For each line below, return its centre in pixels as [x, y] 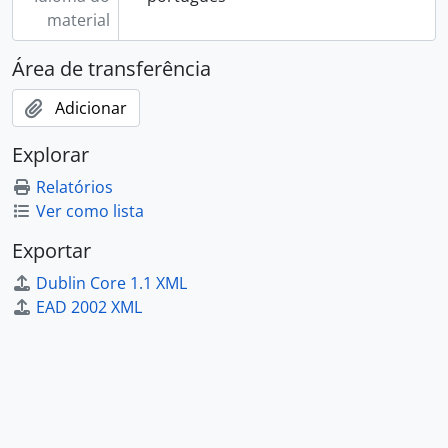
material [78, 20]
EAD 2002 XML [89, 307]
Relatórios [74, 187]
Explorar [50, 154]
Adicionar [91, 108]
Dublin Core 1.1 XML [111, 283]
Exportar [51, 250]
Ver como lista [90, 211]
